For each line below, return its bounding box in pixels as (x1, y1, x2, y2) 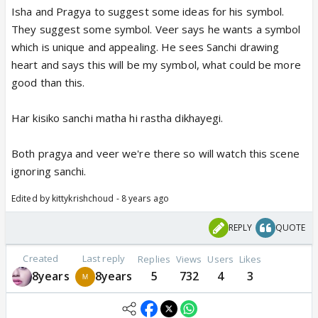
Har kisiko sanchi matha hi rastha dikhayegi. (11, 111, 224, 125)
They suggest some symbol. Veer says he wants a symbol (11, 22, 301, 36)
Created (23, 252, 59, 265)
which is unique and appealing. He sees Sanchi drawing (11, 40, 280, 54)
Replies (138, 252, 170, 265)
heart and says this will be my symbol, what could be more (11, 57, 301, 72)
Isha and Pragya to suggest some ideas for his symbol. (11, 4, 285, 18)
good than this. (11, 75, 85, 89)
